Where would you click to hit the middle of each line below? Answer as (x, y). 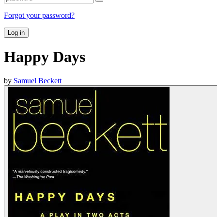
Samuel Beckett (38, 80)
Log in (16, 32)
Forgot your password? (39, 15)
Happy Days (45, 57)
